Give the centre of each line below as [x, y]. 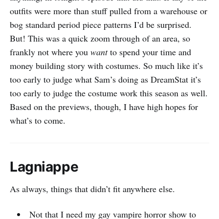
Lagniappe [44, 166]
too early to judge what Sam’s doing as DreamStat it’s [105, 79]
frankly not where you [50, 52]
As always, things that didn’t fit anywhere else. [92, 188]
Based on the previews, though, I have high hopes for [104, 106]
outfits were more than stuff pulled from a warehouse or [109, 11]
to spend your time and [149, 52]
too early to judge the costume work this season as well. [109, 93]
